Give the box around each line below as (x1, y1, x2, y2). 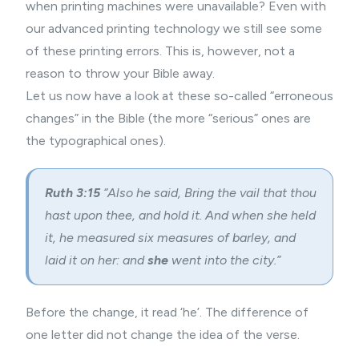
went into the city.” (168, 252, 280, 268)
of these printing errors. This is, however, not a (26, 43, 295, 58)
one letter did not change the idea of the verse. (26, 327, 300, 342)
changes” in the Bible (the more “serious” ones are (26, 111, 311, 126)
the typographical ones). (26, 133, 166, 148)
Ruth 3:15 (45, 185, 100, 200)
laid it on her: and (45, 252, 147, 268)
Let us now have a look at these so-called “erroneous (26, 88, 333, 103)
